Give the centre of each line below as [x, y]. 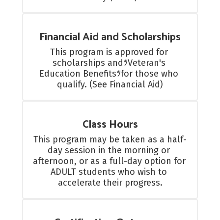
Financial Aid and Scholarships [110, 37]
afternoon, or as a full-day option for [109, 161]
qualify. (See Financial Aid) [110, 84]
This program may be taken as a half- [110, 139]
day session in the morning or [109, 150]
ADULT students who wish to [109, 172]
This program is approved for [109, 52]
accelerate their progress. [110, 183]
